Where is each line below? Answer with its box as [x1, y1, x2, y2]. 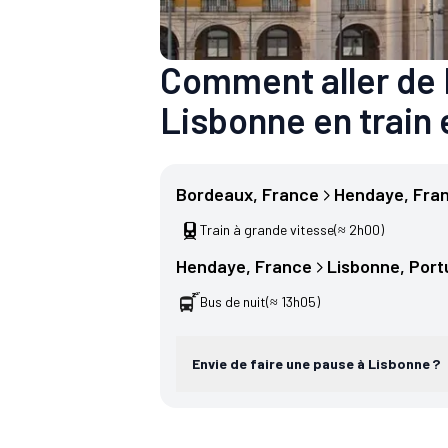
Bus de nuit [200, 293, 266, 311]
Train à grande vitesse [200, 221, 334, 239]
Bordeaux [176, 183, 253, 206]
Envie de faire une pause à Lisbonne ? [192, 355, 440, 373]
